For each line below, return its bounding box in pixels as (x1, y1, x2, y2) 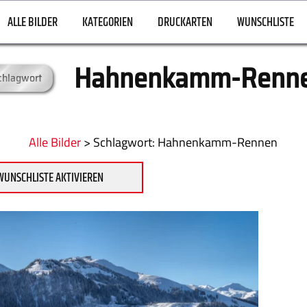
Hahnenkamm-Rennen (155, 133, 278, 151)
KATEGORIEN (82, 14, 133, 32)
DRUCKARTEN (157, 14, 212, 32)
